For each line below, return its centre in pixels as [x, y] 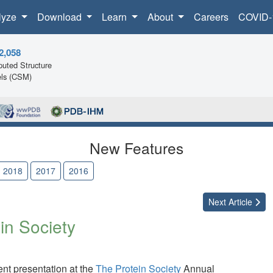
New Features [136, 148]
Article [240, 202]
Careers [211, 17]
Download [60, 17]
